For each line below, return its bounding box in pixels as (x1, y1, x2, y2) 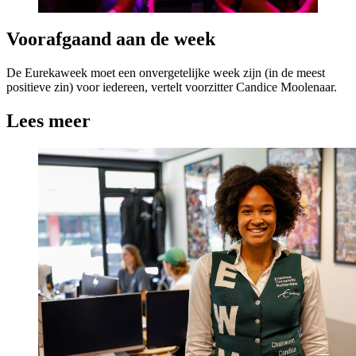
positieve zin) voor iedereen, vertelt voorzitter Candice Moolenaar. (6, 80, 337, 95)
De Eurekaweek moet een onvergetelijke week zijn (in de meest (6, 66, 325, 80)
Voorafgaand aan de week (6, 29, 215, 50)
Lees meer (6, 110, 91, 132)
